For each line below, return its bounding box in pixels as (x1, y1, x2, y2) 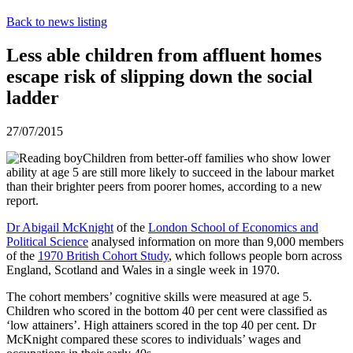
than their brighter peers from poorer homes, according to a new (6, 179, 322, 193)
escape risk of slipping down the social (6, 65, 313, 87)
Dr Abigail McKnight (6, 220, 113, 234)
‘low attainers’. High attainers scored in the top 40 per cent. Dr (6, 318, 316, 332)
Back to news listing (6, 14, 107, 28)
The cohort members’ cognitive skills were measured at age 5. (6, 289, 312, 303)
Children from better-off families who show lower (83, 150, 330, 165)
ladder (6, 87, 59, 108)
